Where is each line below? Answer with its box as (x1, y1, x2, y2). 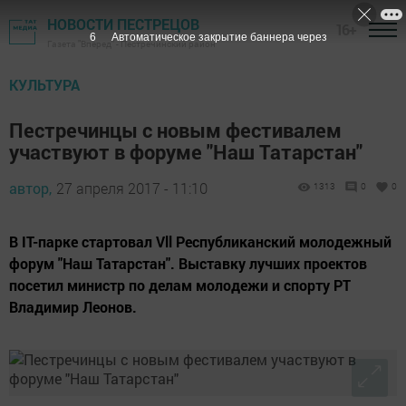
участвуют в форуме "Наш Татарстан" (9, 139, 362, 165)
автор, (9, 179, 52, 198)
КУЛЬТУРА (9, 75, 80, 94)
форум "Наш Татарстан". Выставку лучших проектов (9, 254, 367, 273)
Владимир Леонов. (9, 297, 137, 316)
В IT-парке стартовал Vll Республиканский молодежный (9, 232, 391, 251)
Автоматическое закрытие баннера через (111, 31, 327, 43)
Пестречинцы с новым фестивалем (9, 117, 342, 143)
